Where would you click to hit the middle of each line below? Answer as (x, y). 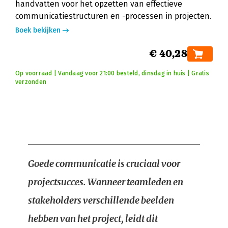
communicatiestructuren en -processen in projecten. (113, 16)
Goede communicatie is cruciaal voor (104, 164)
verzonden (31, 82)
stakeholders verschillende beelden (101, 200)
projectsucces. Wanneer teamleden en (106, 182)
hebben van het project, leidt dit (93, 219)
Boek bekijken (38, 30)
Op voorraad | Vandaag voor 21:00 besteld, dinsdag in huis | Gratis (112, 73)
